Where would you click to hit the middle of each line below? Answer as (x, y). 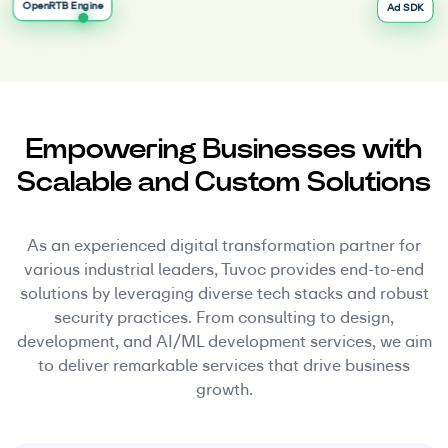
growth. (224, 390)
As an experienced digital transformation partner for (224, 246)
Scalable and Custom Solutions (224, 182)
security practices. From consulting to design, (224, 318)
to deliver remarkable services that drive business (224, 366)
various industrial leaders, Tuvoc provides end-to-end (224, 270)
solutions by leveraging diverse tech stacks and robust (224, 294)
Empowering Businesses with (224, 149)
